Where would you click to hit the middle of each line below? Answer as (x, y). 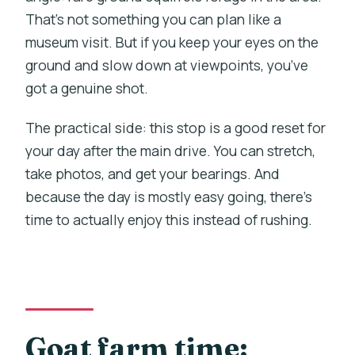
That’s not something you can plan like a (154, 19)
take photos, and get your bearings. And (153, 173)
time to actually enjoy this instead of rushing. (169, 219)
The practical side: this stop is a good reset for (176, 127)
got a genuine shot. (87, 88)
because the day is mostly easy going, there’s (169, 196)
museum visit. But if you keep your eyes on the (172, 42)
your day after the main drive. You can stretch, (171, 150)
